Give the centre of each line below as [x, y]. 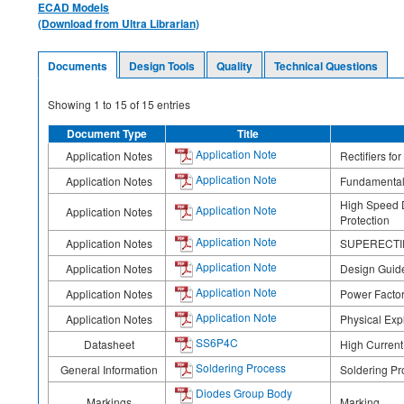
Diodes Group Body [243, 392]
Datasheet [109, 344]
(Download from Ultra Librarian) [119, 23]
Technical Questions [326, 65]
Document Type [107, 133]
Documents [78, 65]
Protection [365, 219]
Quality [234, 65]
